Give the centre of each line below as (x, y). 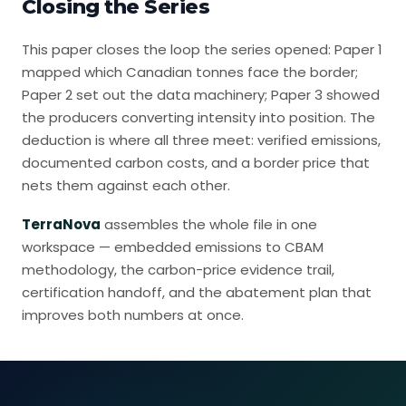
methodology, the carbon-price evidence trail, (178, 270)
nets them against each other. (126, 185)
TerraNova (61, 224)
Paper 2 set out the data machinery (143, 95)
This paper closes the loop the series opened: (178, 49)
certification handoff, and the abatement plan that (197, 292)
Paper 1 (358, 49)
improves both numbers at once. (133, 315)
